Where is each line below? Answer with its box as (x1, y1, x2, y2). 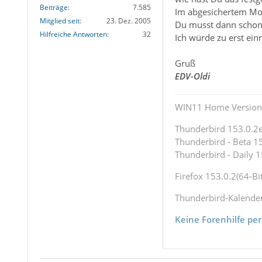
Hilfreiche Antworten (39, 29, 107, 40)
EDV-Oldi (174, 70, 210, 82)
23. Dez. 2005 (106, 16, 151, 26)
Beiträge (39, 2, 68, 13)
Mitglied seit (39, 16, 80, 26)
